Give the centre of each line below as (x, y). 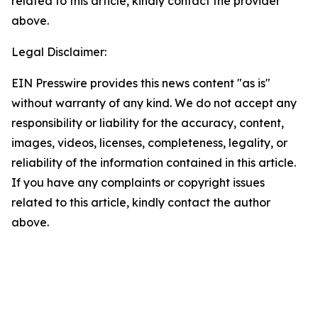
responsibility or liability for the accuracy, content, (148, 123)
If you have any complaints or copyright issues (138, 182)
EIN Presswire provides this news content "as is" (141, 83)
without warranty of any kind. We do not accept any (154, 103)
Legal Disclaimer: (59, 52)
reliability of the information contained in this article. (154, 163)
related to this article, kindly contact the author (141, 202)
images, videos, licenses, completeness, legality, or (149, 143)
